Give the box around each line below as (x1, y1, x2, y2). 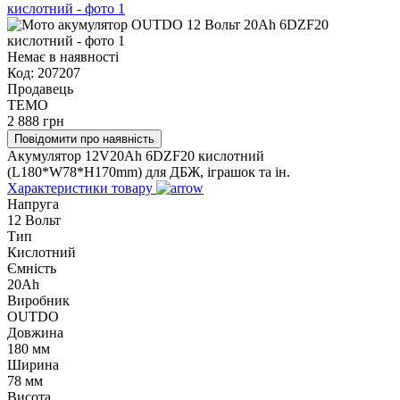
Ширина (7, 356, 59, 372)
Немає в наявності (7, 48, 119, 64)
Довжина (7, 324, 63, 340)
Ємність (7, 260, 56, 276)
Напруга (7, 196, 59, 212)
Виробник (7, 292, 70, 308)
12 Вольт (7, 212, 61, 228)
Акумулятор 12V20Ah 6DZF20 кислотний (7, 147, 264, 163)
